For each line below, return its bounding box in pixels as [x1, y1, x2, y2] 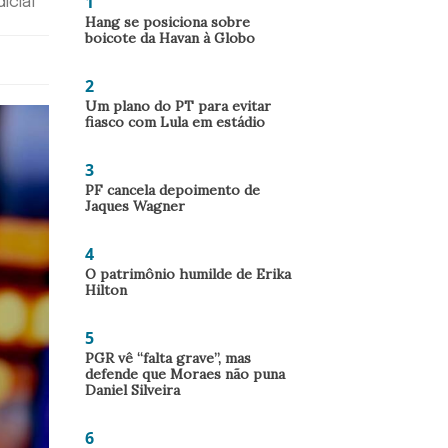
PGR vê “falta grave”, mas [85, 349, 251, 367]
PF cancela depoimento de [85, 181, 260, 199]
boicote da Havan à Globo [85, 29, 255, 47]
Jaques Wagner [85, 197, 185, 215]
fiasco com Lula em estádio [85, 113, 265, 131]
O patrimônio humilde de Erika [85, 265, 291, 283]
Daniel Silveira [85, 381, 180, 399]
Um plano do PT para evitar [85, 97, 271, 115]
